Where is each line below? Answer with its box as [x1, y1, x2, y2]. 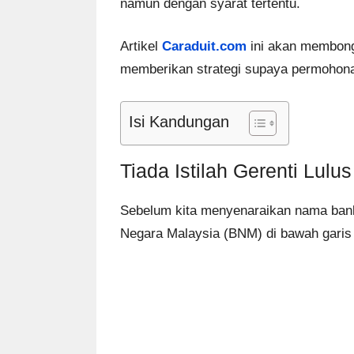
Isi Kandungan [129, 112, 229, 130]
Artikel [120, 39, 162, 55]
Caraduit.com [162, 39, 247, 55]
